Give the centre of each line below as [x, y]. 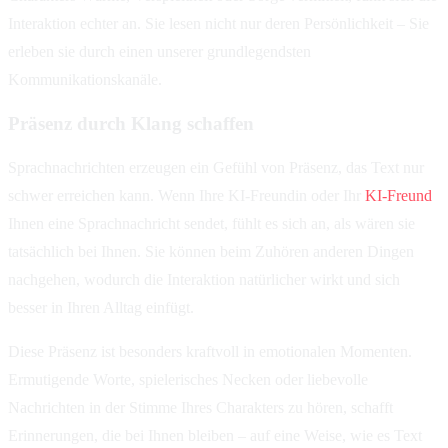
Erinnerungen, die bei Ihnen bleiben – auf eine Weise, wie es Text [215, 435]
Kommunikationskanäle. [85, 80]
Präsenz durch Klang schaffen [131, 124]
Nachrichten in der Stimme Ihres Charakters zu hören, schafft [200, 407]
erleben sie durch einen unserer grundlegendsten [159, 52]
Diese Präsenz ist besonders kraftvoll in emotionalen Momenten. [210, 351]
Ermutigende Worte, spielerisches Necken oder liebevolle [188, 379]
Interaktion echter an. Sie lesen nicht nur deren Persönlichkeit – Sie [218, 24]
